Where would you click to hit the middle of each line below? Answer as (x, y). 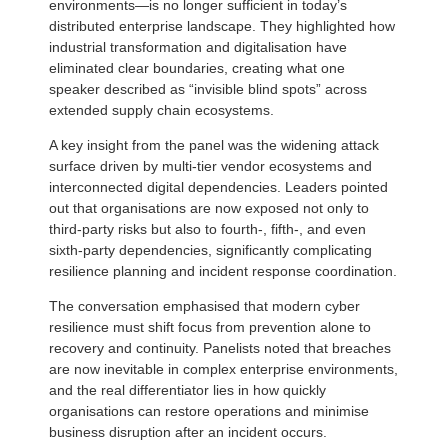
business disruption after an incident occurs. (188, 431)
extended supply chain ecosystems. (161, 109)
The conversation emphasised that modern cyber (204, 305)
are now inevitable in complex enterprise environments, (223, 368)
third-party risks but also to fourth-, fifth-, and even (207, 228)
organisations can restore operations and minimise (209, 410)
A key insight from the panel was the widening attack (214, 144)
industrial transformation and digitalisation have (198, 46)
